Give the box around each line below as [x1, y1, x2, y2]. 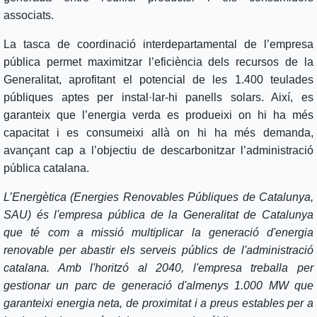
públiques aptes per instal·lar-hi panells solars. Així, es [4, 91, 313, 104]
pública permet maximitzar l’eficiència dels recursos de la [4, 56, 313, 69]
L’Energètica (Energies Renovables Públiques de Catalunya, [4, 191, 313, 204]
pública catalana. [4, 162, 92, 175]
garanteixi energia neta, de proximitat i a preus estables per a [4, 297, 313, 310]
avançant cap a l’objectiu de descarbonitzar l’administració [4, 144, 313, 157]
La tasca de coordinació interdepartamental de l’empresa [4, 38, 313, 51]
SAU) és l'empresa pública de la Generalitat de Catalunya [4, 209, 313, 221]
